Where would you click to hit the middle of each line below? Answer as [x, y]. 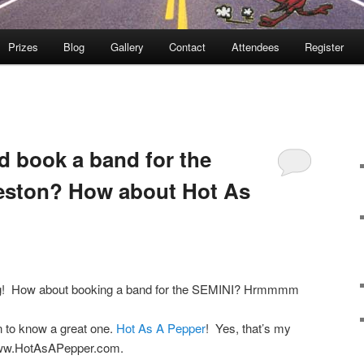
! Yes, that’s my [248, 327]
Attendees [255, 47]
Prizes [23, 47]
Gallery [127, 47]
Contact [188, 47]
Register [325, 47]
